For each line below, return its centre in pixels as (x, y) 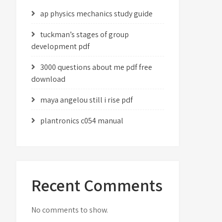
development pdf (61, 46)
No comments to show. (70, 210)
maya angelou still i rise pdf (87, 100)
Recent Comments (97, 185)
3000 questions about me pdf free (96, 67)
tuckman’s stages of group (85, 34)
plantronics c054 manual (82, 121)
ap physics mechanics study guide (97, 14)
